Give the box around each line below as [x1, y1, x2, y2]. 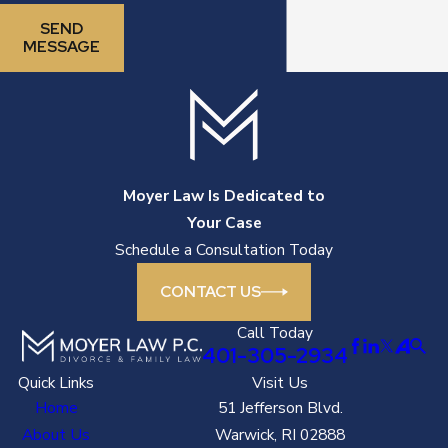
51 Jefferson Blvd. [217, 396, 343, 418]
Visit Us [252, 371, 308, 393]
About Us [22, 423, 90, 445]
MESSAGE [23, 36, 101, 57]
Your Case [186, 212, 262, 234]
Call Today [236, 321, 313, 343]
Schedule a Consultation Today [115, 239, 333, 261]
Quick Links [18, 371, 94, 393]
